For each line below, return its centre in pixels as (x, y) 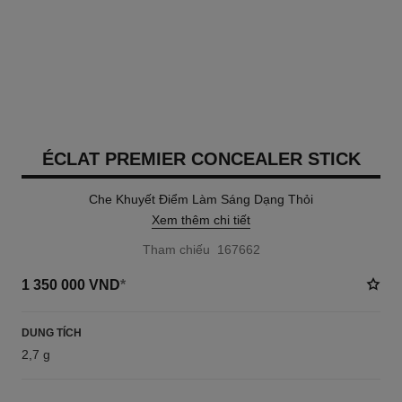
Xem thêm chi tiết (201, 220)
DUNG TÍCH (51, 333)
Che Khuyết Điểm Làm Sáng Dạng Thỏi (201, 199)
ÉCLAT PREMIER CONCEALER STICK (201, 159)
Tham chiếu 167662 (201, 249)
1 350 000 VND (70, 284)
